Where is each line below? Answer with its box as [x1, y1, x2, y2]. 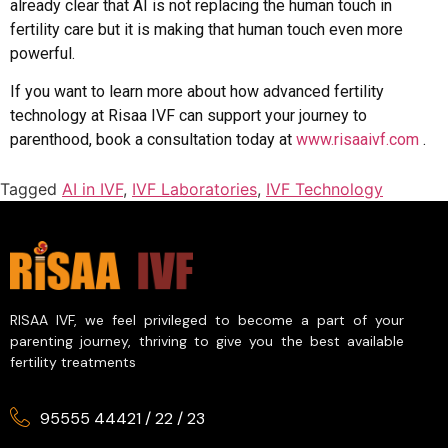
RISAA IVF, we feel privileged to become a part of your [10, 311, 405, 330]
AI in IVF [62, 178, 123, 199]
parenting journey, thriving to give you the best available [10, 332, 405, 351]
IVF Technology [266, 178, 383, 199]
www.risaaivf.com [296, 130, 419, 150]
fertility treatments [10, 353, 136, 372]
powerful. [10, 43, 75, 63]
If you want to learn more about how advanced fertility [10, 82, 384, 102]
